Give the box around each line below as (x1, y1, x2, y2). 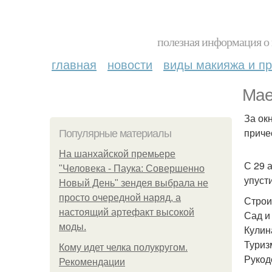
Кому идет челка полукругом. (59, 242, 188, 253)
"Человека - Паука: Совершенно (59, 163, 205, 174)
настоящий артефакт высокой (59, 207, 194, 217)
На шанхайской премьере (59, 149, 175, 159)
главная (52, 55, 97, 73)
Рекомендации (59, 257, 125, 267)
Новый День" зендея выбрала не (59, 178, 208, 188)
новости (107, 55, 152, 73)
